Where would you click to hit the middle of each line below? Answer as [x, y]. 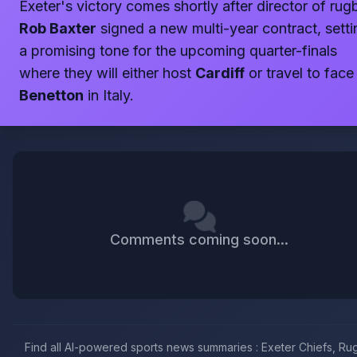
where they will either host [107, 73]
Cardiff [220, 73]
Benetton [51, 95]
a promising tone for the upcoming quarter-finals [178, 51]
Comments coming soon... [199, 239]
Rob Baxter [58, 28]
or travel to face [299, 73]
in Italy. [109, 95]
